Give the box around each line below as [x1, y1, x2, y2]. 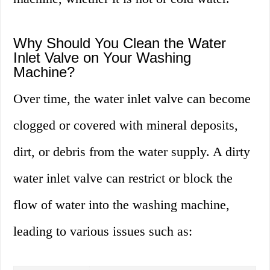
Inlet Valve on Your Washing [13, 49, 192, 66]
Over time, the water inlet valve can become [13, 91, 251, 107]
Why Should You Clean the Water [13, 35, 227, 52]
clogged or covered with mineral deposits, [13, 118, 239, 133]
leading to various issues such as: [13, 224, 193, 239]
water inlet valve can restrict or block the [13, 171, 233, 186]
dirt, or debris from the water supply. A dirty [13, 144, 251, 160]
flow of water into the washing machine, [13, 197, 230, 213]
